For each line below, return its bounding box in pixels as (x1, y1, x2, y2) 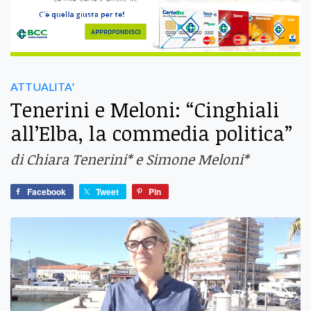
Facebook (27, 185, 66, 199)
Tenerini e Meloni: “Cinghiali (10, 96, 279, 124)
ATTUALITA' (10, 80, 74, 94)
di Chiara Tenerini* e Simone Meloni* (10, 149, 249, 169)
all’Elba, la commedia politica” (10, 119, 292, 147)
